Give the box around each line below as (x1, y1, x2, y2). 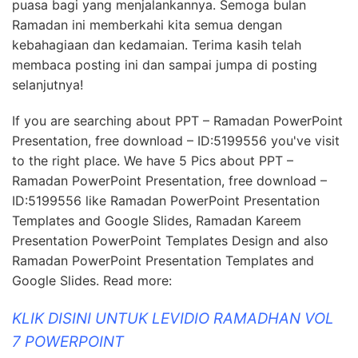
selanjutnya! (12, 77, 83, 93)
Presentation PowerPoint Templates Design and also (12, 233, 328, 249)
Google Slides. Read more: (12, 272, 172, 289)
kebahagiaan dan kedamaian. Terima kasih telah (12, 37, 301, 54)
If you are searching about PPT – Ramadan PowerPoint (12, 113, 343, 129)
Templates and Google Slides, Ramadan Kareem (12, 213, 301, 229)
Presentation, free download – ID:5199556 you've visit (12, 133, 340, 149)
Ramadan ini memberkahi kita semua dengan (12, 17, 282, 34)
